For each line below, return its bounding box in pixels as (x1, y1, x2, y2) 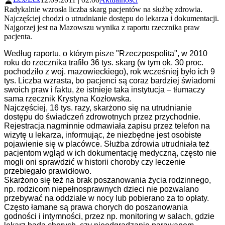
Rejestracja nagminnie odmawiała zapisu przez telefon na (4, 121, 210, 130)
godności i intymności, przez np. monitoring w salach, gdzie (4, 211, 214, 220)
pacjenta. (4, 32, 32, 41)
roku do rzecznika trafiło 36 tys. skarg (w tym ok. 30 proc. (4, 58, 203, 67)
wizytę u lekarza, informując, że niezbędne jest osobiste (4, 130, 201, 139)
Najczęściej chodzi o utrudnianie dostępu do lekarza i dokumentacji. (4, 14, 219, 23)
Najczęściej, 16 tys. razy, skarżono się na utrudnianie (4, 103, 192, 112)
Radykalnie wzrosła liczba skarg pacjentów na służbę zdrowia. (4, 5, 202, 14)
